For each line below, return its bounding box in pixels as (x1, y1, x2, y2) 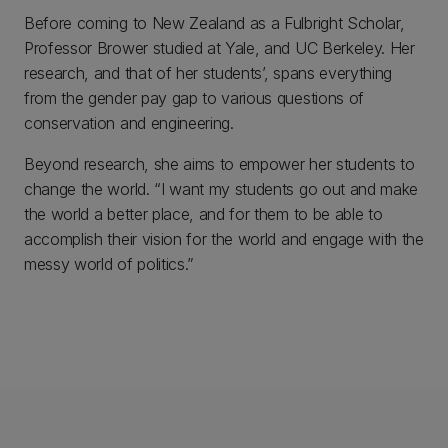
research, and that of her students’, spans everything (24, 63, 393, 83)
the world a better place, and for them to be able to (24, 204, 383, 224)
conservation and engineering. (24, 113, 234, 133)
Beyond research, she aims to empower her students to (24, 154, 415, 174)
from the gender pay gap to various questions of (24, 88, 364, 108)
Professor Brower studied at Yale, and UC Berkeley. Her (24, 38, 415, 58)
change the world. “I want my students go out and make (24, 179, 419, 199)
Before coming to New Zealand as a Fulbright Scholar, (24, 13, 405, 33)
